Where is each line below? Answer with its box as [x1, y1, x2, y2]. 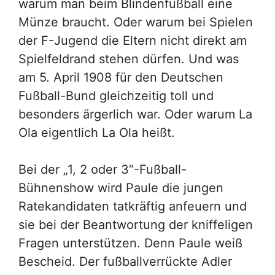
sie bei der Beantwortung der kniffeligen [18, 217, 253, 232]
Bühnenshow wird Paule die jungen [18, 180, 223, 195]
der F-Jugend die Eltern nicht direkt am [18, 33, 247, 48]
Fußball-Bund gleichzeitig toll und [18, 88, 214, 103]
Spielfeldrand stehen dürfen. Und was [18, 51, 239, 66]
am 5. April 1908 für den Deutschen [18, 69, 223, 85]
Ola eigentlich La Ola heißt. [18, 125, 175, 140]
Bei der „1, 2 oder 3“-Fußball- [18, 161, 187, 177]
